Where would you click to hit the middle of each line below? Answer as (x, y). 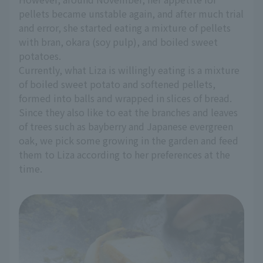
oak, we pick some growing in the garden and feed (129, 140)
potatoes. (40, 56)
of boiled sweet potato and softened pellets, (117, 84)
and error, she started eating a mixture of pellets (125, 28)
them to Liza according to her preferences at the (124, 154)
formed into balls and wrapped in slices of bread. (125, 98)
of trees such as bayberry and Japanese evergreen (126, 126)
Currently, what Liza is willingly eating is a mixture (129, 70)
